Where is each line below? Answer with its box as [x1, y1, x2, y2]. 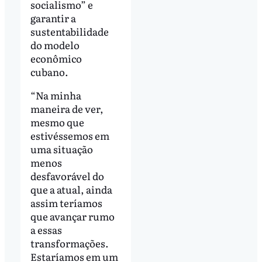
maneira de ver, [30, 101, 104, 116]
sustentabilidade [30, 23, 109, 39]
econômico [30, 50, 82, 65]
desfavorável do [30, 168, 104, 183]
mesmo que [30, 114, 84, 129]
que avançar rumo [30, 208, 115, 223]
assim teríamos [30, 195, 102, 210]
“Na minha [30, 87, 81, 102]
